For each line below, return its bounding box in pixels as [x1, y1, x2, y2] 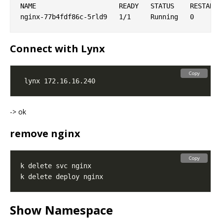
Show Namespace [10, 202, 113, 219]
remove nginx [10, 127, 80, 141]
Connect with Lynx [10, 42, 105, 56]
